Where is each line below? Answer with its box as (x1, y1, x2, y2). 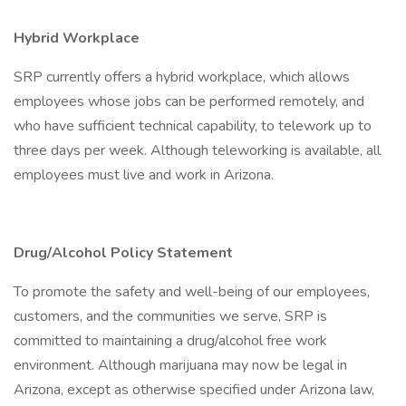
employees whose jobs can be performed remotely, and (14, 92, 364, 111)
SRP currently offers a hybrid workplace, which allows (14, 67, 350, 87)
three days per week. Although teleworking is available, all (14, 140, 381, 160)
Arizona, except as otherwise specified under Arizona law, (14, 380, 374, 400)
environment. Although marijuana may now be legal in (14, 355, 347, 375)
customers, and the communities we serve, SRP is (14, 306, 327, 326)
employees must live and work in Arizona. (14, 165, 274, 185)
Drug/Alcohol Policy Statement (14, 243, 233, 263)
